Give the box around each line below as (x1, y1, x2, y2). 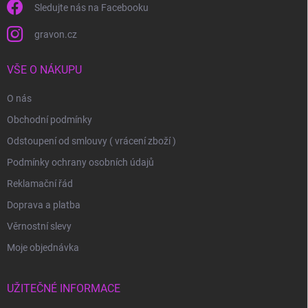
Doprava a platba (7, 199, 80, 210)
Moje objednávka (7, 241, 79, 253)
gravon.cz (34, 28, 77, 40)
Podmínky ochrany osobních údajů (7, 156, 154, 168)
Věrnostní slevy (7, 220, 71, 232)
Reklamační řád (7, 177, 73, 189)
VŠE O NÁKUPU (7, 63, 82, 76)
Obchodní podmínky (7, 113, 92, 125)
